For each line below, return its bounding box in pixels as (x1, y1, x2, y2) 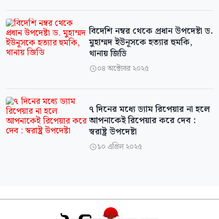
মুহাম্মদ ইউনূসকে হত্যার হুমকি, (88, 36, 193, 50)
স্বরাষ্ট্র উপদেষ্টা (88, 125, 137, 139)
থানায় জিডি (88, 47, 127, 61)
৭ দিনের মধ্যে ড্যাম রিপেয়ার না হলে (88, 103, 210, 117)
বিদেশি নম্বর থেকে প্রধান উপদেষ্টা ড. (88, 24, 213, 39)
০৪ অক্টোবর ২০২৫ (97, 63, 149, 75)
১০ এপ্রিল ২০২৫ (97, 141, 142, 153)
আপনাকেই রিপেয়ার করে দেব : (88, 114, 196, 128)
